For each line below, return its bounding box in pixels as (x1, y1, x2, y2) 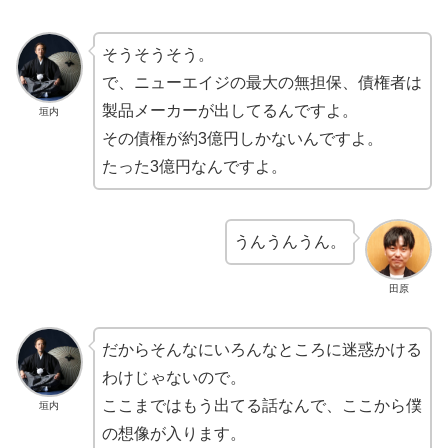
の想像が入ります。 (101, 424, 246, 442)
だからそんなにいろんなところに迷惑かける (101, 340, 422, 358)
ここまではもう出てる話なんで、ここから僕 (101, 396, 422, 414)
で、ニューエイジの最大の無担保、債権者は (101, 74, 422, 92)
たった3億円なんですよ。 (101, 158, 287, 176)
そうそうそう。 (101, 46, 214, 64)
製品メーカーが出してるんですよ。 (101, 102, 358, 120)
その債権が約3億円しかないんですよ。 (101, 130, 383, 148)
